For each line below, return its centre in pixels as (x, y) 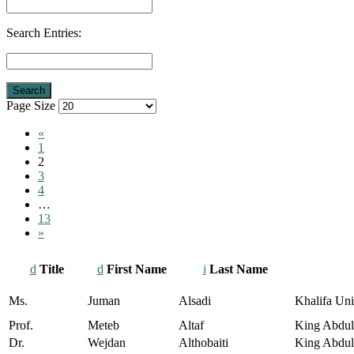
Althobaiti (203, 343)
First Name (135, 269)
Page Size (31, 106)
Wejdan (107, 343)
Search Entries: (44, 33)
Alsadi (195, 301)
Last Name (237, 269)
